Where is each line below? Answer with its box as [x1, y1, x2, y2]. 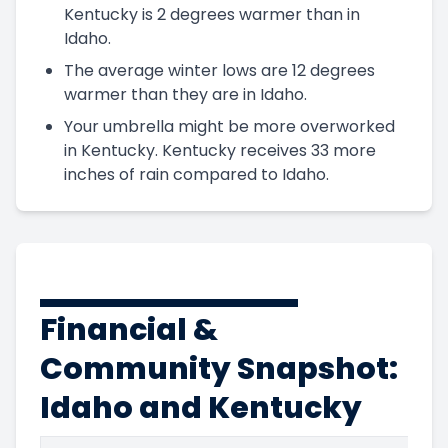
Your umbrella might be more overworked [64, 114, 395, 138]
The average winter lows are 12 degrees [64, 58, 375, 82]
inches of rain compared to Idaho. [64, 162, 329, 186]
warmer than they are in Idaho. [64, 82, 307, 106]
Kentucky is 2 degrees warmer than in [64, 2, 360, 26]
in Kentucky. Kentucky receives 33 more [64, 138, 376, 162]
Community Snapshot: [40, 347, 398, 390]
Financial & [40, 308, 218, 351]
